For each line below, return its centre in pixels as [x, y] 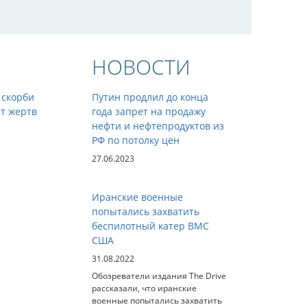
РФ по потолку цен [135, 140]
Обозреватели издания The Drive [159, 275]
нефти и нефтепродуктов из [158, 126]
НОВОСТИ [141, 67]
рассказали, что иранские [144, 288]
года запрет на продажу [148, 111]
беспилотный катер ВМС [150, 226]
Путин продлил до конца [150, 97]
